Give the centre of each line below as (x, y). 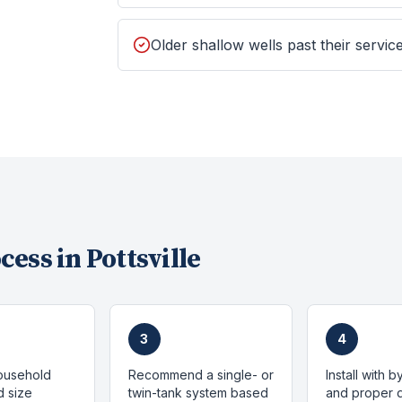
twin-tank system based (198, 393)
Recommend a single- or (201, 375)
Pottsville (143, 259)
